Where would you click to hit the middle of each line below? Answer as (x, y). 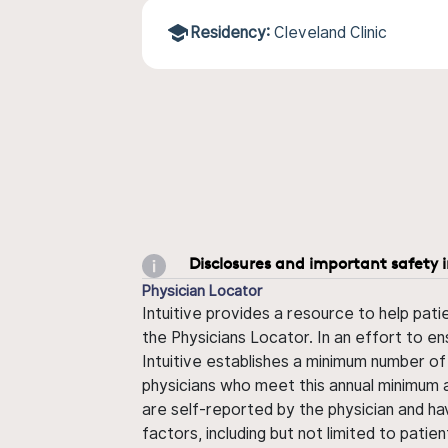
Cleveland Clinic (330, 32)
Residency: (230, 32)
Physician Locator (202, 290)
